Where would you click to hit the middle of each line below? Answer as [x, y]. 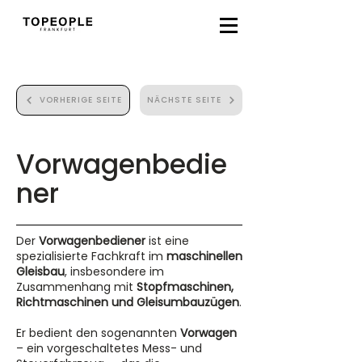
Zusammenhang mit [76, 287]
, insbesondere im [114, 271]
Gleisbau [40, 271]
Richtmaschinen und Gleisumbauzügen [128, 302]
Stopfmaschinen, [185, 287]
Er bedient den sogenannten [98, 333]
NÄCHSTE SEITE [184, 100]
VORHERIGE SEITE [80, 100]
